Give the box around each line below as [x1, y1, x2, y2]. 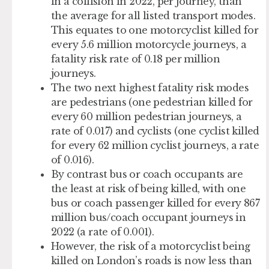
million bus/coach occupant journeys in [51, 211, 246, 223]
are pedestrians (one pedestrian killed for [51, 95, 253, 108]
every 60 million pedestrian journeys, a [51, 110, 242, 122]
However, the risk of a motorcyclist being [51, 240, 250, 252]
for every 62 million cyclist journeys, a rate [51, 139, 259, 151]
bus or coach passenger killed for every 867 [51, 196, 260, 209]
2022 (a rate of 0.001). [51, 225, 154, 238]
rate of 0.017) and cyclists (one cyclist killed [51, 124, 259, 137]
